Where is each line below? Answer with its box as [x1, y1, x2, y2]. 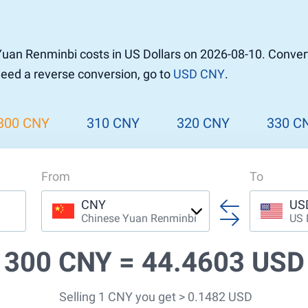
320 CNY [177, 115, 230, 131]
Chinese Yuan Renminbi [80, 212, 197, 225]
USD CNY [173, 67, 225, 81]
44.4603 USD [141, 246, 305, 278]
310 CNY [86, 115, 140, 131]
